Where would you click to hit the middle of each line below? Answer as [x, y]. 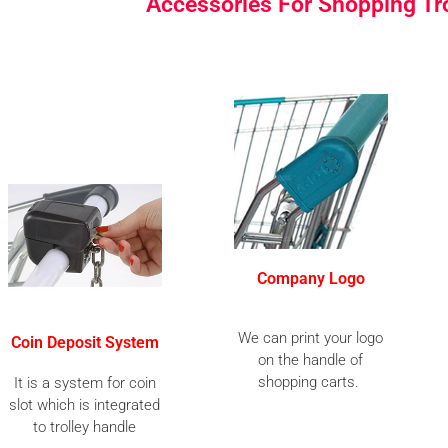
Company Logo [310, 278]
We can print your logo [311, 337]
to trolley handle [85, 426]
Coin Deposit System [84, 342]
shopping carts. [311, 381]
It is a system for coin [84, 382]
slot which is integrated [85, 404]
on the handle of [311, 359]
